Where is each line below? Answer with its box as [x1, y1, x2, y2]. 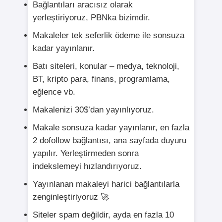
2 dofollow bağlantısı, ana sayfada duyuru [32, 136, 186, 146]
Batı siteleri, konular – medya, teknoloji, [32, 61, 179, 71]
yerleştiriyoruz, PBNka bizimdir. [32, 13, 150, 23]
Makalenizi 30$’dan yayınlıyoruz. [32, 105, 154, 115]
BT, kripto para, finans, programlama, [32, 74, 170, 84]
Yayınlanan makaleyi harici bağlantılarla [32, 179, 179, 189]
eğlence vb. [32, 87, 75, 97]
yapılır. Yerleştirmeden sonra [32, 149, 139, 159]
